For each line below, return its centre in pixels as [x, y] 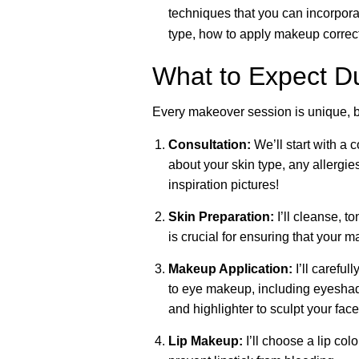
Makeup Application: [230, 268]
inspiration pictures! [223, 184]
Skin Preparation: [221, 216]
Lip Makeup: [205, 341]
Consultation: [209, 144]
